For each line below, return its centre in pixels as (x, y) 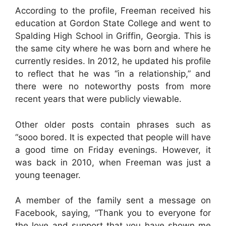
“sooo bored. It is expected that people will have (113, 137)
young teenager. (48, 175)
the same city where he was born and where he (113, 48)
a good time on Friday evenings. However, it (113, 150)
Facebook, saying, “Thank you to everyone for (113, 213)
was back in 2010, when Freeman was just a (113, 162)
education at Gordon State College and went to (113, 23)
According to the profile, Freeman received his (113, 11)
